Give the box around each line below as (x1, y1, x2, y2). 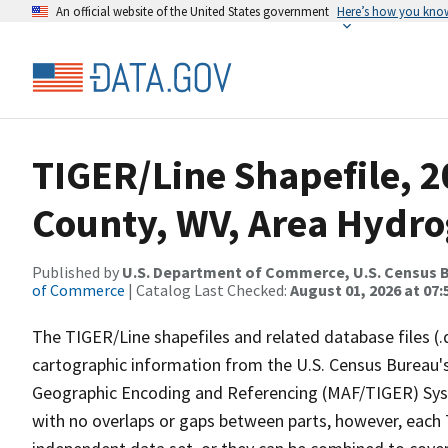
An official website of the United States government (56, 3, 329, 19)
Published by (32, 262, 122, 282)
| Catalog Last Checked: (125, 280, 290, 300)
